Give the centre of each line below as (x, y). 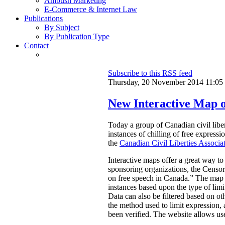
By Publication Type (77, 37)
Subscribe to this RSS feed (150, 73)
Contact (36, 46)
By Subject (62, 28)
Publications (43, 19)
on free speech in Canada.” (152, 178)
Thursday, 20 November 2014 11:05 (165, 82)
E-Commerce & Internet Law (91, 10)
